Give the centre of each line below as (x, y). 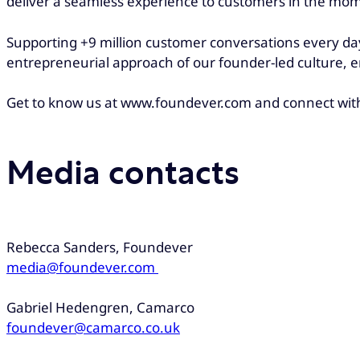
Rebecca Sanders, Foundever (100, 247)
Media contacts (123, 175)
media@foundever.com (82, 267)
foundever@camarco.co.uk (93, 328)
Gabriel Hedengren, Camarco (100, 308)
